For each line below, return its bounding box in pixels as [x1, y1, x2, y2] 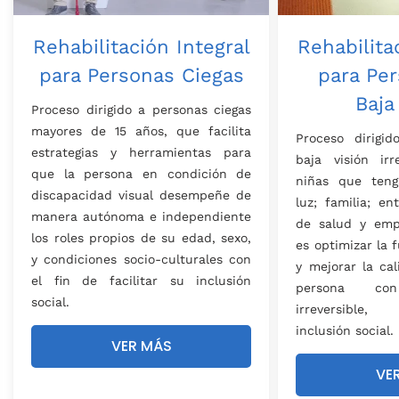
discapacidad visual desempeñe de [31, 188, 252, 203]
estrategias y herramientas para [31, 145, 252, 160]
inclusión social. [296, 323, 395, 338]
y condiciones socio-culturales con [31, 252, 252, 267]
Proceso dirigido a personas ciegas [31, 102, 252, 118]
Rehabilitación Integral [32, 36, 250, 59]
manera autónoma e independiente [31, 209, 252, 224]
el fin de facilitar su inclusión [31, 273, 252, 289]
